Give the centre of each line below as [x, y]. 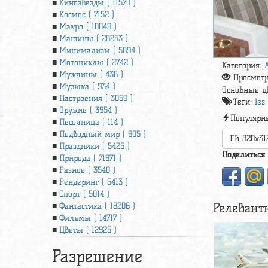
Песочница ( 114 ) [91, 122]
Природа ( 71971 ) [90, 158]
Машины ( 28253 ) [94, 39]
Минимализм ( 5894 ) [100, 51]
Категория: [243, 66]
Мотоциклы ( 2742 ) [96, 63]
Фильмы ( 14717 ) [91, 218]
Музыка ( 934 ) [87, 86]
